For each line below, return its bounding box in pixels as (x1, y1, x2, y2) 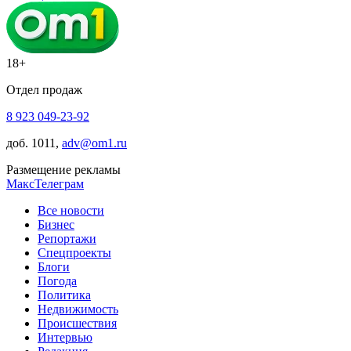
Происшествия (38, 317, 117, 331)
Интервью (38, 331, 92, 345)
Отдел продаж (6, 83, 82, 97)
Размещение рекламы (6, 163, 121, 177)
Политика (38, 288, 91, 302)
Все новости (38, 204, 104, 218)
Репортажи (38, 232, 96, 246)
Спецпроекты (38, 246, 111, 260)
